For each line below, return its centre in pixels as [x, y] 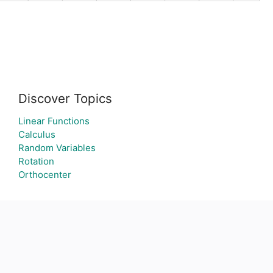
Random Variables [57, 148]
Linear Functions [54, 121]
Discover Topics [65, 98]
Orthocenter [44, 175]
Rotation [36, 161]
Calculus [37, 134]
